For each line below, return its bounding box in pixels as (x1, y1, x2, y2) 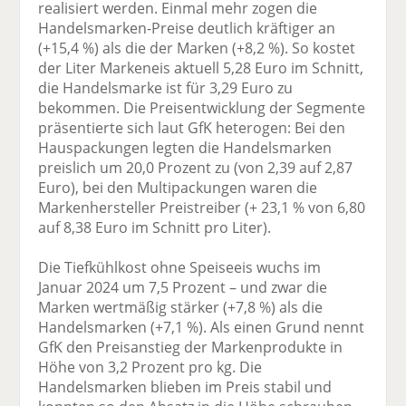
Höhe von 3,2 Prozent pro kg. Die (38, 356, 263, 377)
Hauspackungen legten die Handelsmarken (38, 137, 333, 158)
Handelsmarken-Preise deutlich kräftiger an (38, 17, 336, 38)
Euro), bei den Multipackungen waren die (38, 177, 318, 198)
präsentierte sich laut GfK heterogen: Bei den (38, 117, 346, 138)
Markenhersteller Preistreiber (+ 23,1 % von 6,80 (38, 197, 366, 217)
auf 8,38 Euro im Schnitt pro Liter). (38, 217, 272, 237)
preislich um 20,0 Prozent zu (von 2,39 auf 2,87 (38, 157, 353, 178)
